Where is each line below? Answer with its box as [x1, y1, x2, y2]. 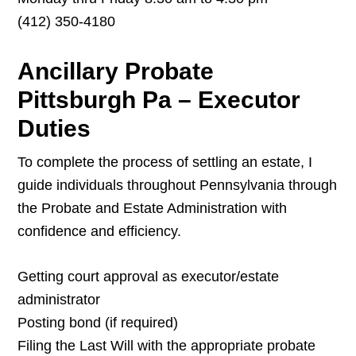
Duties [17, 115, 91, 142]
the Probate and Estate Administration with [17, 200, 288, 217]
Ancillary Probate [17, 58, 215, 85]
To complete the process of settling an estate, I [17, 154, 313, 171]
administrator [17, 292, 101, 308]
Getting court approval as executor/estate [17, 269, 280, 285]
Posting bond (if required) [17, 315, 179, 331]
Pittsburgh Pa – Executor [17, 87, 301, 114]
